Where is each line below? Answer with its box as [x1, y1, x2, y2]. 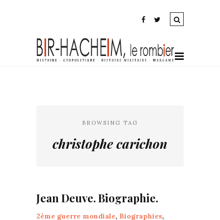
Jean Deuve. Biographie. [36, 191, 158, 205]
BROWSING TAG [82, 119, 138, 126]
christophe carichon [53, 135, 167, 152]
